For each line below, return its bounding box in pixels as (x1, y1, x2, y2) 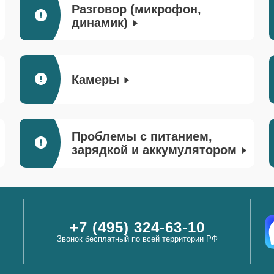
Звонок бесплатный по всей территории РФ (56, 234, 218, 243)
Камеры (72, 73, 119, 86)
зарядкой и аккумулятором (72, 143, 237, 157)
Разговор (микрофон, (72, 2, 201, 16)
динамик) (72, 16, 128, 29)
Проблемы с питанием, (72, 130, 212, 143)
